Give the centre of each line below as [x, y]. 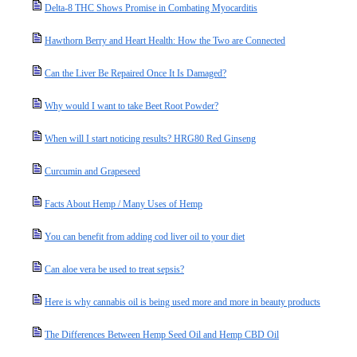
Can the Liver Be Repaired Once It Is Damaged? [135, 73]
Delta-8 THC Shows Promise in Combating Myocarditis [151, 8]
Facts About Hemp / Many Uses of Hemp [124, 204]
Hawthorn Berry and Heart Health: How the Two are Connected [165, 41]
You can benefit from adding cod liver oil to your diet [145, 237]
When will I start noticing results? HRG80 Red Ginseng [150, 139]
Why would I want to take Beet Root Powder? [131, 106]
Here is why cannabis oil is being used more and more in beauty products [182, 302]
